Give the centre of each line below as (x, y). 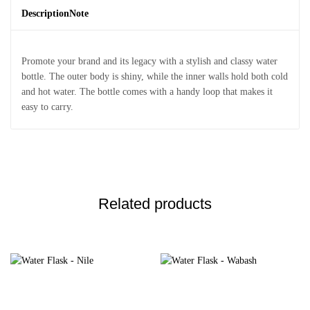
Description (45, 13)
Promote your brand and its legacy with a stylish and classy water (149, 61)
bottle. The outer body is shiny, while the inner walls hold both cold (155, 76)
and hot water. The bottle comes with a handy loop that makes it (147, 92)
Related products (155, 204)
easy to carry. (47, 107)
